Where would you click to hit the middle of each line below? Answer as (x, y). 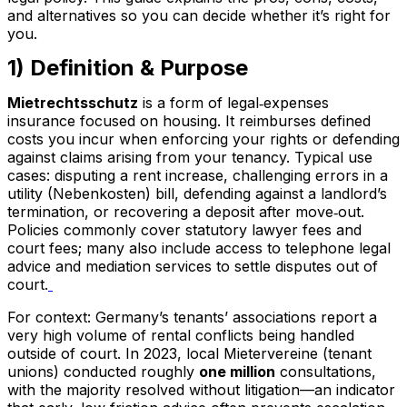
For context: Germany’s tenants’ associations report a (192, 317)
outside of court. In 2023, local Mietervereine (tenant (189, 353)
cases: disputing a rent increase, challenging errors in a (198, 175)
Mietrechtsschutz (73, 103)
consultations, (326, 372)
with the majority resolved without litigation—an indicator (201, 390)
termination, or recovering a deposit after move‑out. (186, 212)
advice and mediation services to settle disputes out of (193, 266)
